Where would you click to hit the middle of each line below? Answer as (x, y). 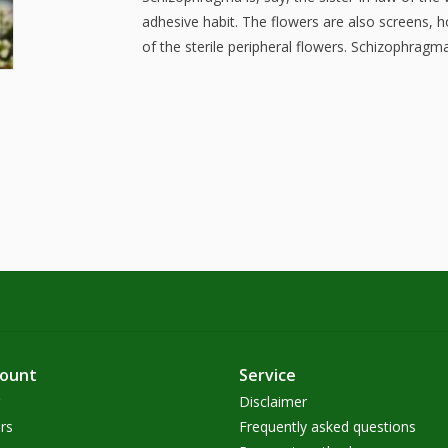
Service (267, 374)
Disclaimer (273, 401)
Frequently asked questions (327, 426)
